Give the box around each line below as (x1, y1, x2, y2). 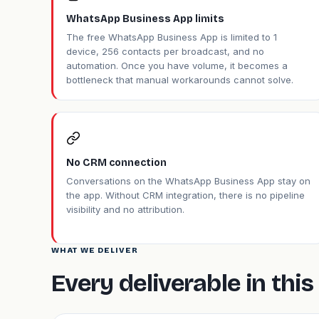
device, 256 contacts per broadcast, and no (66, 46, 264, 57)
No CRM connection (66, 157, 167, 169)
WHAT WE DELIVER (51, 246, 139, 255)
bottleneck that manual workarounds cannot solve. (66, 74, 293, 85)
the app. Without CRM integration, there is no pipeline (66, 189, 305, 201)
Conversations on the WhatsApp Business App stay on (66, 175, 310, 187)
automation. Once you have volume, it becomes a (66, 60, 288, 71)
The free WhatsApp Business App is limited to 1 (66, 31, 277, 43)
